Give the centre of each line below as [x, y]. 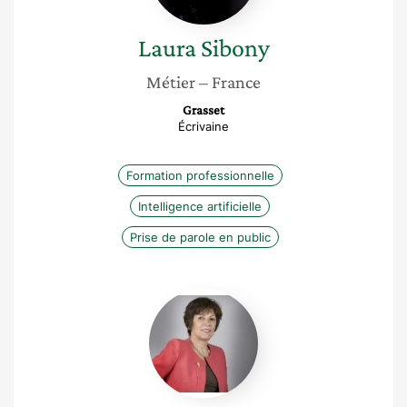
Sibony [235, 48]
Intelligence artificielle [200, 206]
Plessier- [232, 315]
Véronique [237, 297]
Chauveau [237, 333]
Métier [171, 82]
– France [230, 82]
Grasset [203, 110]
